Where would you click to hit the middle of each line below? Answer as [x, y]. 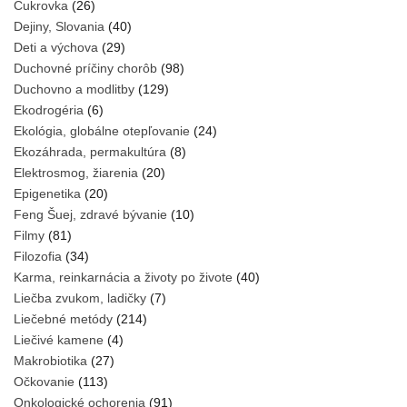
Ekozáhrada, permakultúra [90, 152]
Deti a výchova [56, 48]
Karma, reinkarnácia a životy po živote [123, 278]
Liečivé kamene [59, 340]
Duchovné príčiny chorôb [85, 69]
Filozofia [38, 257]
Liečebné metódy [63, 319]
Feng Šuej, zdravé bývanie [90, 215]
